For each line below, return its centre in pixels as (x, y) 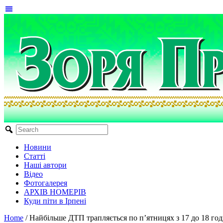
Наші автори (45, 165)
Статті (35, 156)
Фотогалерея (46, 183)
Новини (38, 147)
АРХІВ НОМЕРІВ (55, 192)
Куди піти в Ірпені (55, 201)
